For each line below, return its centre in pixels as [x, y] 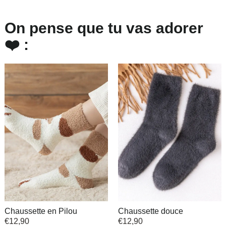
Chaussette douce [151, 211]
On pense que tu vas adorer [104, 28]
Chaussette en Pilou [41, 211]
